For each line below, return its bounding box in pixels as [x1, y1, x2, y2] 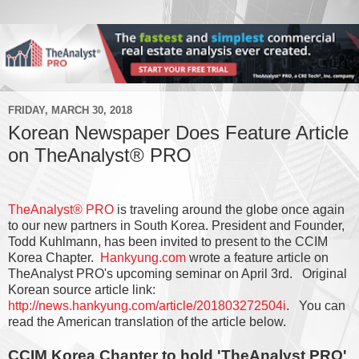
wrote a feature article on [189, 250, 329, 264]
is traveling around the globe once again [117, 202, 345, 216]
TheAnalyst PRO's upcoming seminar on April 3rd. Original [8, 266, 347, 280]
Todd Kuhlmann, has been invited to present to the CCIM [8, 234, 328, 248]
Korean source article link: [8, 282, 159, 296]
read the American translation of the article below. [8, 314, 286, 329]
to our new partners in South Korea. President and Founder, [8, 218, 345, 232]
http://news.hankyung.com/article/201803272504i [8, 298, 286, 313]
